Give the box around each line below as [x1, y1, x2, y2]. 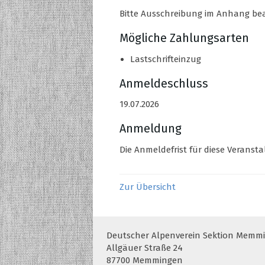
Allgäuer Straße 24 [106, 243, 183, 254]
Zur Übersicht [119, 181, 176, 192]
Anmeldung [119, 122, 182, 136]
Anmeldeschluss [119, 76, 208, 91]
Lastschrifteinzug [130, 53, 201, 64]
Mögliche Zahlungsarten [119, 31, 249, 45]
